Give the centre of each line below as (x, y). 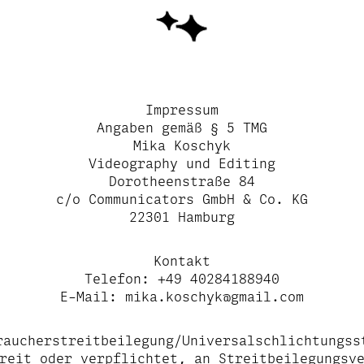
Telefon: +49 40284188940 (182, 279)
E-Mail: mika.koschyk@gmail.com (182, 297)
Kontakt (182, 261)
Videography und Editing (182, 163)
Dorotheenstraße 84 (182, 181)
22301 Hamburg (182, 217)
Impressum (182, 110)
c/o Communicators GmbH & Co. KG (182, 199)
